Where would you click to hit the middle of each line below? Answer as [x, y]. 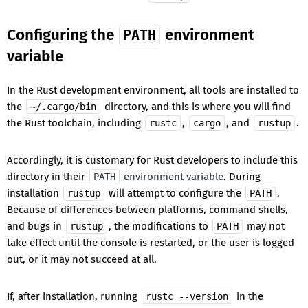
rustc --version [187, 296]
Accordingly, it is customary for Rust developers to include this [152, 160]
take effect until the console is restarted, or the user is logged [151, 242]
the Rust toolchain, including [75, 123]
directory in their [47, 176]
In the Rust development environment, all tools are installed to [153, 90]
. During [242, 176]
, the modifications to [160, 226]
